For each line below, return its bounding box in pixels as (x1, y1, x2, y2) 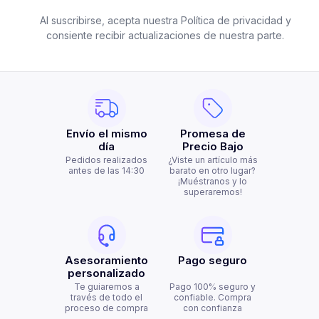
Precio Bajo (182, 140, 244, 153)
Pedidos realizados (66, 155, 147, 165)
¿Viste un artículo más (167, 155, 258, 165)
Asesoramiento (65, 253, 148, 267)
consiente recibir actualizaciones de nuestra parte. (46, 29, 284, 41)
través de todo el (70, 292, 142, 303)
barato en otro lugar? (169, 165, 256, 176)
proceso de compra (65, 303, 148, 313)
